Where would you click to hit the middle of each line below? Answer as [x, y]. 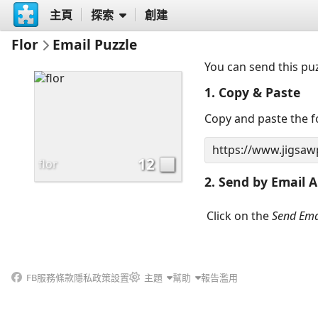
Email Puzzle [95, 44]
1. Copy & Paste [253, 92]
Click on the [240, 216]
